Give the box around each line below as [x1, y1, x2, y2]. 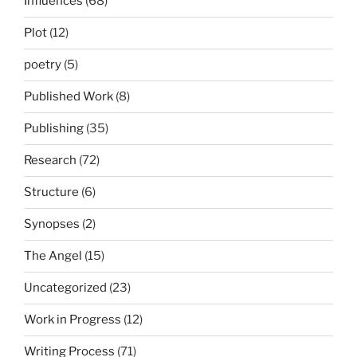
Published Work [24, 89, 113, 104]
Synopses [24, 217, 80, 232]
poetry [24, 57, 61, 73]
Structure [24, 185, 79, 200]
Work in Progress [24, 312, 121, 328]
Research [24, 153, 76, 168]
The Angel [24, 249, 82, 264]
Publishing [24, 121, 84, 136]
